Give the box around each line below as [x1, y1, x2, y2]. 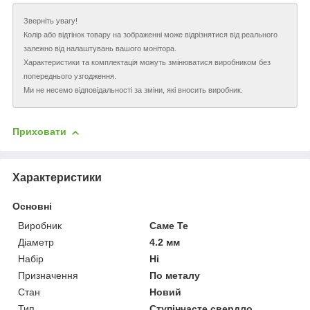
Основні [12, 200, 52, 212]
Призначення [18, 269, 78, 281]
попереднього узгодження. [24, 72, 116, 81]
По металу [149, 269, 201, 281]
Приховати [12, 126, 66, 138]
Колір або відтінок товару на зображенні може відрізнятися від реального [24, 30, 277, 39]
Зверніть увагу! [24, 17, 77, 26]
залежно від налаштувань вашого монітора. [24, 44, 176, 53]
